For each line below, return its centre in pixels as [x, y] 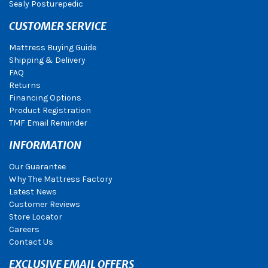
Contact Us [31, 242]
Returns [25, 86]
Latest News [33, 192]
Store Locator [36, 217]
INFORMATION [45, 145]
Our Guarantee [37, 167]
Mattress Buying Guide [53, 48]
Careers [24, 230]
